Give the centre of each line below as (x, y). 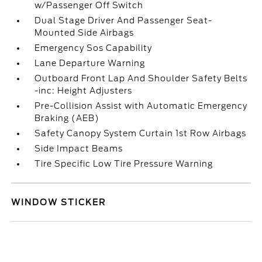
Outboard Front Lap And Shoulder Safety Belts (141, 78)
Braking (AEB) (67, 118)
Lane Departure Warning (90, 63)
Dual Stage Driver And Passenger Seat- (124, 20)
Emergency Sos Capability (94, 48)
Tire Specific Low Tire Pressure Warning (124, 164)
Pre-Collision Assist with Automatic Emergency (141, 106)
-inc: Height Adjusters (84, 91)
